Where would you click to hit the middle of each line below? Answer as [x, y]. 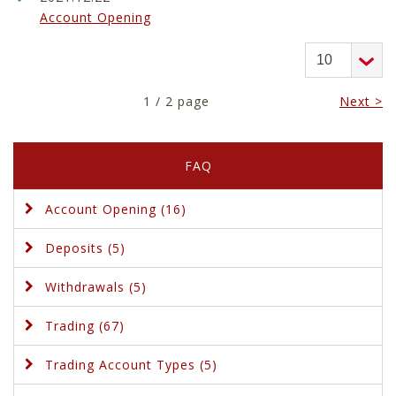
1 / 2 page [176, 102]
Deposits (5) [85, 248]
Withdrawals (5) [96, 287]
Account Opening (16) [116, 209]
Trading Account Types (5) [131, 365]
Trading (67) [85, 326]
